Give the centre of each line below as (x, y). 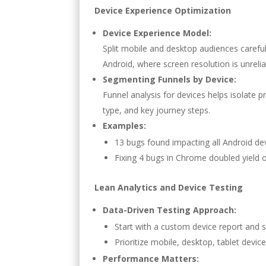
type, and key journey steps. (157, 110)
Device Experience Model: (157, 33)
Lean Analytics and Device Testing (169, 188)
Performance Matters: (151, 259)
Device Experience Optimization (163, 11)
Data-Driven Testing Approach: (170, 210)
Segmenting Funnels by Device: (170, 80)
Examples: (125, 126)
